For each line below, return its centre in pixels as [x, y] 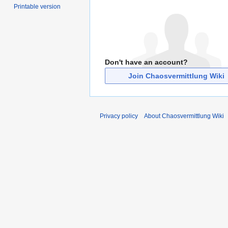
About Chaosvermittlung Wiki [184, 116]
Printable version [37, 7]
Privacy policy [119, 116]
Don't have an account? [146, 62]
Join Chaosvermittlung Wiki [176, 76]
